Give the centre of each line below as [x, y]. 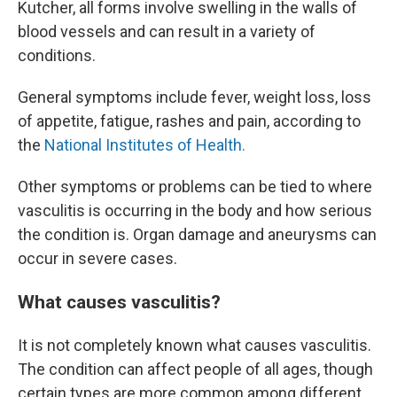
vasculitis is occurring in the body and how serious [195, 210]
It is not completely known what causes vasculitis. [195, 345]
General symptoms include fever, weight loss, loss [195, 97]
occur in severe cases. [97, 258]
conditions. [57, 55]
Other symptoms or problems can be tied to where [195, 187]
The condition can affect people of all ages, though [195, 369]
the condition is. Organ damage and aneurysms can [197, 234]
